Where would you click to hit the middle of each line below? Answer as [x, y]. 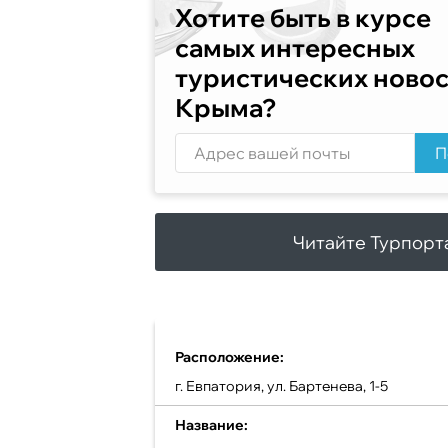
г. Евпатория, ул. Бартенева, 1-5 [281, 386]
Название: [211, 425]
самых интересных [295, 47]
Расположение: [229, 357]
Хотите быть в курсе [303, 17]
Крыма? [225, 107]
